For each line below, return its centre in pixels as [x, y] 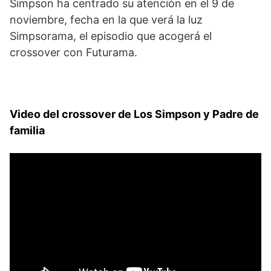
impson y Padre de [211, 114]
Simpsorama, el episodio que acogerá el [111, 36]
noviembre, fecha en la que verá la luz [106, 19]
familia [28, 130]
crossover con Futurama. [73, 52]
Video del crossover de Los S [86, 114]
